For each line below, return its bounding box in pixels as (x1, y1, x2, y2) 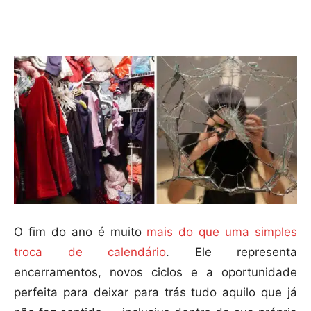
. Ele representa (166, 245, 297, 260)
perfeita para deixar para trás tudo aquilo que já (14, 285, 297, 300)
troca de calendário (14, 245, 166, 260)
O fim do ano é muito (14, 225, 147, 239)
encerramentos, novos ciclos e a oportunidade (14, 265, 297, 280)
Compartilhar (49, 18, 103, 28)
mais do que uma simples (146, 225, 298, 239)
